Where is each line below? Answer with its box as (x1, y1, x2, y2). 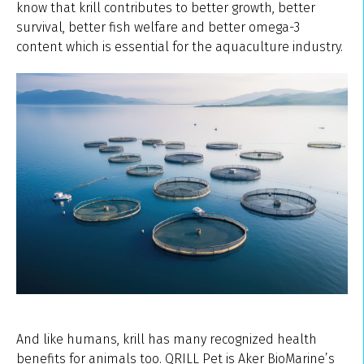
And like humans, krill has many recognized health (16, 331, 317, 347)
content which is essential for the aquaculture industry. (16, 38, 343, 54)
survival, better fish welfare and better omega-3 (16, 19, 300, 35)
